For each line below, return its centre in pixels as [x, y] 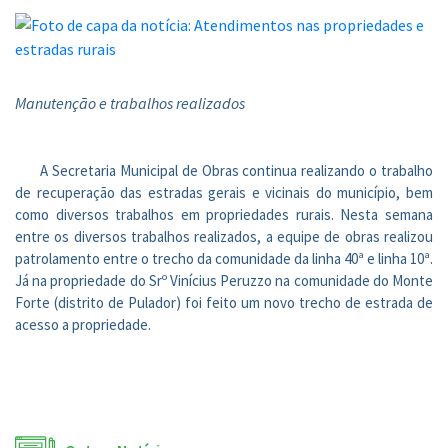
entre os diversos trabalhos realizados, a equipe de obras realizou [224, 236]
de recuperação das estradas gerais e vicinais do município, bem [224, 192]
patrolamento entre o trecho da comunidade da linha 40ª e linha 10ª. [224, 258]
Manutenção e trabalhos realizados [130, 103]
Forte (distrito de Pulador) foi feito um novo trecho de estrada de [224, 302]
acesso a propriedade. [83, 324]
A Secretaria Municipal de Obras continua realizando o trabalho [236, 170]
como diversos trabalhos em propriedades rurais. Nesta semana [224, 214]
